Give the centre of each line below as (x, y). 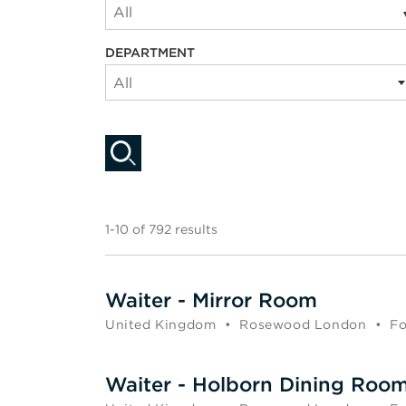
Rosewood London (303, 324)
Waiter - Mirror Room (211, 300)
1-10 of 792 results (161, 229)
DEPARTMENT (150, 53)
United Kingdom (161, 324)
